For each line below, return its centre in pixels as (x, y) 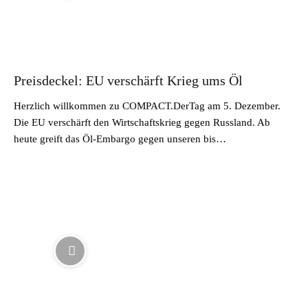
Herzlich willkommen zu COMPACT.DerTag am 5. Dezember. (147, 106)
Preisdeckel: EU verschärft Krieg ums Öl (128, 80)
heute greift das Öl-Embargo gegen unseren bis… (120, 139)
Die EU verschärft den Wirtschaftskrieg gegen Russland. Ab (142, 122)
